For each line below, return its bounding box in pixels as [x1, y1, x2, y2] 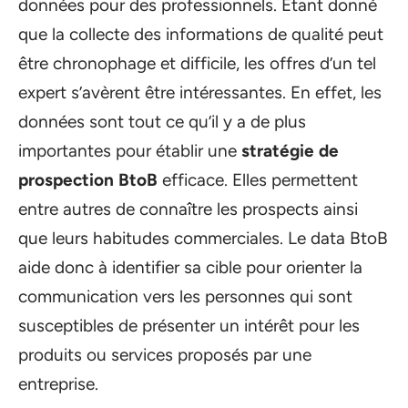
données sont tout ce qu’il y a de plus [18, 110, 306, 132]
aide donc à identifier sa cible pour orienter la [18, 256, 362, 278]
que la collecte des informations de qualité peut [18, 23, 383, 45]
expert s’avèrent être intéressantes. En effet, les [18, 81, 382, 103]
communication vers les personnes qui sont [18, 285, 352, 307]
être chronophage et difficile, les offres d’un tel [18, 52, 376, 74]
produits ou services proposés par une [18, 343, 311, 365]
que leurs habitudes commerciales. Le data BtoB [18, 227, 388, 249]
